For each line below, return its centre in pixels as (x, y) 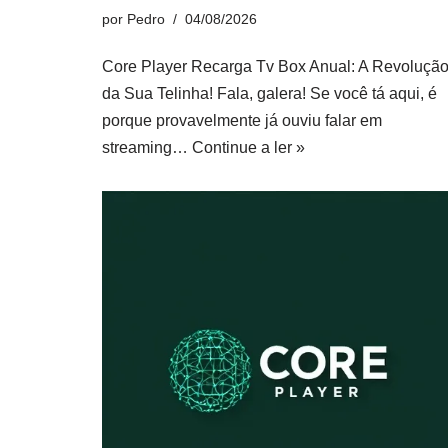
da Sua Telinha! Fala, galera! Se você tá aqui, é (269, 93)
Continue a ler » (248, 147)
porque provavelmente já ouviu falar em (242, 120)
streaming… (147, 147)
